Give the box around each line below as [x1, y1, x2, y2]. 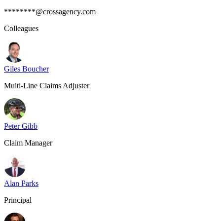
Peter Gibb [4, 122, 37, 130]
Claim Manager [4, 139, 52, 147]
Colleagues [4, 24, 38, 33]
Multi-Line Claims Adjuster [4, 81, 89, 90]
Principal [4, 196, 32, 204]
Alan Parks [4, 179, 38, 187]
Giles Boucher [4, 65, 49, 73]
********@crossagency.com [4, 7, 96, 16]
